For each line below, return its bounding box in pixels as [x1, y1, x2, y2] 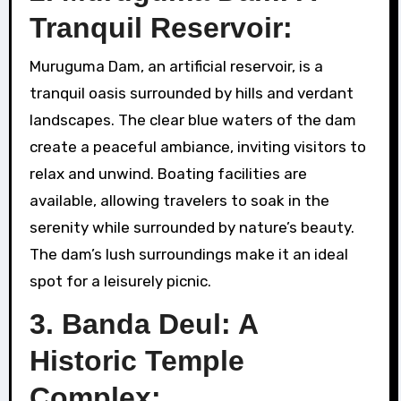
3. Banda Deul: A [29, 307, 258, 340]
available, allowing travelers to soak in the [29, 191, 329, 209]
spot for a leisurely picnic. [29, 271, 211, 290]
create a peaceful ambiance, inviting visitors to [29, 137, 366, 156]
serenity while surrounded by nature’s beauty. [29, 218, 354, 236]
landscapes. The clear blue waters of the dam [29, 110, 356, 129]
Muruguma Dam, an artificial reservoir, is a [29, 56, 323, 75]
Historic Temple [29, 344, 244, 377]
